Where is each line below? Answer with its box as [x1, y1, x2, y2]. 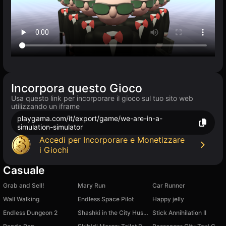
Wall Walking [3, 195, 39, 203]
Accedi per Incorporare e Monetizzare [39, 135, 185, 145]
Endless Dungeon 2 [3, 209, 58, 217]
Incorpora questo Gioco [11, 81, 142, 96]
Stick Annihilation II [152, 209, 206, 217]
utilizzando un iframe [11, 102, 80, 111]
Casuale [3, 164, 44, 177]
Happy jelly [152, 195, 184, 203]
